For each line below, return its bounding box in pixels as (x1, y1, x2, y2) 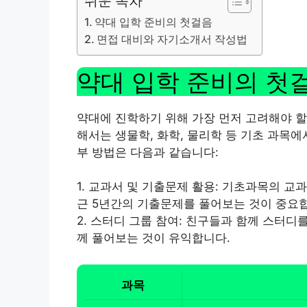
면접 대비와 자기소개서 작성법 (97, 32, 248, 46)
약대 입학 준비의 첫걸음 (95, 14, 213, 29)
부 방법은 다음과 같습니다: (77, 145, 219, 159)
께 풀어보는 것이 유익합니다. (77, 231, 230, 245)
